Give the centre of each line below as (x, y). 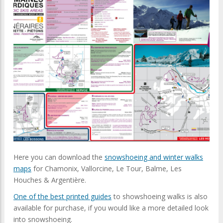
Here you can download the (59, 157)
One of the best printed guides (62, 197)
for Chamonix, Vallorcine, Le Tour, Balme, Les (107, 169)
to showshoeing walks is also (160, 197)
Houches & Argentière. (50, 180)
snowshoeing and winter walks (154, 157)
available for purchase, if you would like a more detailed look (111, 208)
